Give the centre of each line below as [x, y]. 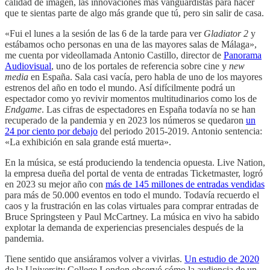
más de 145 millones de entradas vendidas [185, 184]
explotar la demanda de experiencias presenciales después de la [124, 227]
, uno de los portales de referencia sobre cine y [140, 66]
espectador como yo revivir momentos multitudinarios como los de [131, 98]
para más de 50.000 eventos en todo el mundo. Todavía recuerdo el [132, 195]
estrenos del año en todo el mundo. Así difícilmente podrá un [120, 87]
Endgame [23, 109]
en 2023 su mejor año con [55, 184]
